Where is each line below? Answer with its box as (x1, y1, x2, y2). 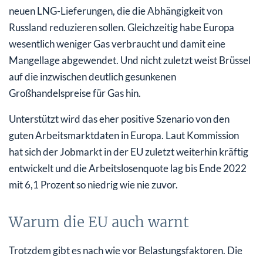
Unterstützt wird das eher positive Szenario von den (9, 112, 230, 125)
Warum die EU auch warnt (9, 213, 189, 231)
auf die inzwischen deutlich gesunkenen (9, 70, 176, 83)
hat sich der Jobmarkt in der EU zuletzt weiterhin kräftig (9, 145, 248, 158)
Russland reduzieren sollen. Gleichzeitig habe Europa (9, 21, 234, 33)
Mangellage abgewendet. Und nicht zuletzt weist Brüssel (9, 53, 251, 66)
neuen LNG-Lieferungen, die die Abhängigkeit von (9, 4, 222, 17)
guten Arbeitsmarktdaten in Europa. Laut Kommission (9, 129, 239, 141)
